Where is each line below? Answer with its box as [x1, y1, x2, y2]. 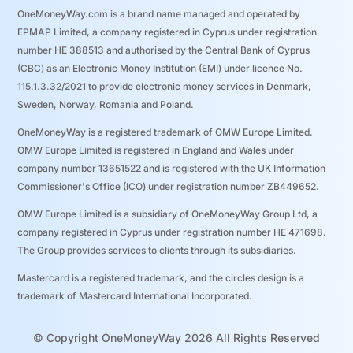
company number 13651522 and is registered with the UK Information [17, 162, 326, 174]
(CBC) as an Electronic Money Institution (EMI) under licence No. [17, 61, 303, 74]
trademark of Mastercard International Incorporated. [17, 289, 253, 302]
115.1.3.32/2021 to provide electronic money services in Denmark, [17, 80, 312, 92]
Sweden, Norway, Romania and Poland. [17, 98, 195, 110]
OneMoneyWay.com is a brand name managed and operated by [17, 7, 301, 20]
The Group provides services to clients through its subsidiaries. [17, 243, 297, 256]
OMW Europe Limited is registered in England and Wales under [17, 143, 295, 156]
